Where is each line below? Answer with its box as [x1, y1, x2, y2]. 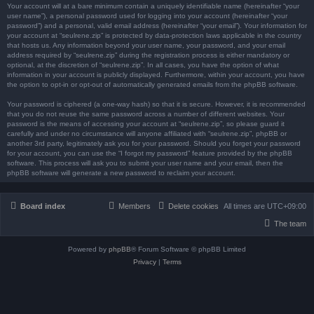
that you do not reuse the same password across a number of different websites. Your [7, 110, 285, 118]
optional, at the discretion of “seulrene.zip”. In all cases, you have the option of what [7, 61, 279, 69]
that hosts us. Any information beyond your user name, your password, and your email [7, 41, 285, 49]
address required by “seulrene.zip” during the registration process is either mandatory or [7, 51, 289, 59]
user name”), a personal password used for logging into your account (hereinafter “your [7, 12, 287, 20]
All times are [224, 202, 267, 210]
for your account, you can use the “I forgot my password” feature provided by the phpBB [7, 149, 292, 157]
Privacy [132, 258, 156, 266]
